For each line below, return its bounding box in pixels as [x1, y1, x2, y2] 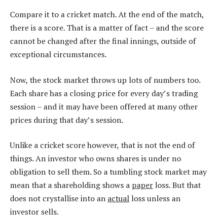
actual [108, 193, 129, 204]
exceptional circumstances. [10, 49, 107, 60]
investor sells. [10, 206, 59, 218]
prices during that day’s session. [10, 114, 123, 125]
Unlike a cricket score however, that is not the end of [10, 140, 195, 151]
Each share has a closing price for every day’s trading [10, 87, 198, 99]
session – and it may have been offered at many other [10, 101, 198, 112]
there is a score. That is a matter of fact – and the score [10, 22, 204, 34]
